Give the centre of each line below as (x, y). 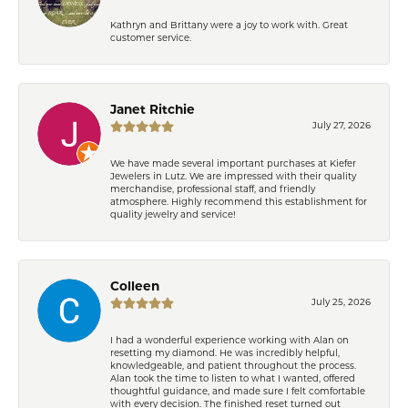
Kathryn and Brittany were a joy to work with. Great (229, 25)
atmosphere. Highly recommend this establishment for (239, 202)
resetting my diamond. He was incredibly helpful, (225, 353)
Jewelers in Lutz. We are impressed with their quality (233, 177)
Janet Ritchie (153, 110)
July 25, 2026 (341, 302)
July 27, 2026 (342, 126)
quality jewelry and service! (173, 215)
